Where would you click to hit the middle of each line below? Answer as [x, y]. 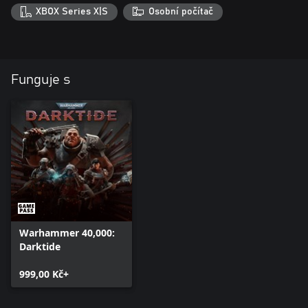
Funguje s [41, 80]
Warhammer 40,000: [67, 233]
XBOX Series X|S [72, 12]
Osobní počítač [180, 12]
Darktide [40, 247]
